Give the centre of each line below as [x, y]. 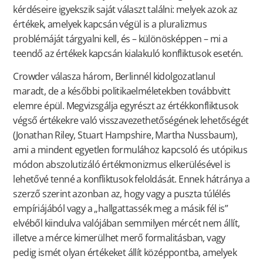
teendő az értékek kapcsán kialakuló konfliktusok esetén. [128, 53]
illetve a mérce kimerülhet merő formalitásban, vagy [119, 238]
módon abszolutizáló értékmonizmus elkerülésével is [122, 165]
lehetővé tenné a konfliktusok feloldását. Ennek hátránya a [131, 179]
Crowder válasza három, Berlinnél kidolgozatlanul [114, 77]
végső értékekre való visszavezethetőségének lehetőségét [131, 121]
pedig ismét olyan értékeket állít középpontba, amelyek [125, 253]
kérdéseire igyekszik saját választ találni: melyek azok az [125, 9]
